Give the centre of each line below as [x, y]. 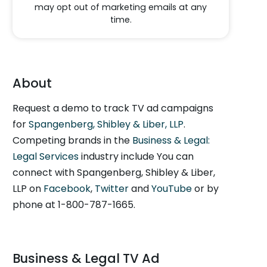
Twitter [112, 189]
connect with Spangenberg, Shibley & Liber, [114, 173]
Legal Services [46, 156]
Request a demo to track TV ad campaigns [113, 108]
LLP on [28, 189]
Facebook [67, 189]
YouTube [172, 189]
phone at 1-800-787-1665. [74, 205]
